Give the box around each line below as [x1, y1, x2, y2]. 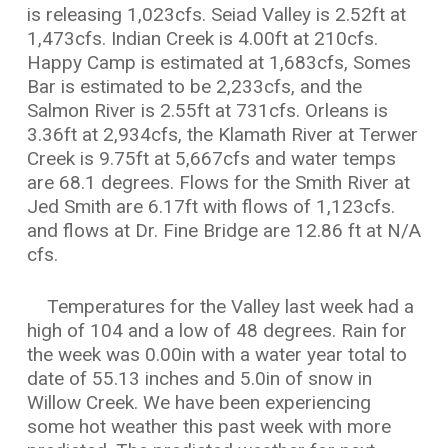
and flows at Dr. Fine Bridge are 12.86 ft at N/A [26, 218, 421, 242]
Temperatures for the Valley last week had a [26, 295, 414, 319]
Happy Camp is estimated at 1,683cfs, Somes [26, 50, 411, 74]
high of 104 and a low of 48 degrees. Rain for [26, 319, 407, 343]
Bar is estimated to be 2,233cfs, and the [26, 74, 362, 98]
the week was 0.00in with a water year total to [26, 343, 407, 367]
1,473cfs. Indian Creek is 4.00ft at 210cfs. [26, 26, 378, 50]
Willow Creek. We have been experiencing [26, 391, 371, 415]
